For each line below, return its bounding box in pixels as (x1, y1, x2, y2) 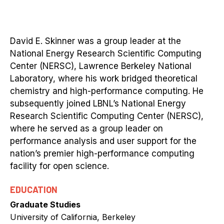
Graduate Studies (10, 199, 80, 209)
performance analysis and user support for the (10, 136, 196, 146)
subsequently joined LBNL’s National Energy (10, 98, 186, 108)
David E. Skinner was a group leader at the (10, 36, 181, 46)
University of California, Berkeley (10, 211, 135, 222)
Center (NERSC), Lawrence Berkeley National (10, 61, 191, 71)
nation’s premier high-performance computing (10, 148, 194, 158)
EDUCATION (10, 183, 57, 195)
